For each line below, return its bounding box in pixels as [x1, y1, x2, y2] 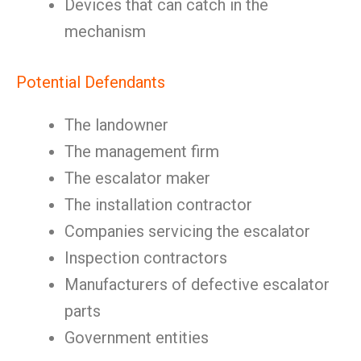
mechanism [64, 22, 146, 41]
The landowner [64, 115, 168, 135]
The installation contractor [64, 195, 252, 214]
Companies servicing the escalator [64, 222, 310, 241]
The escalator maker [64, 168, 210, 188]
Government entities [64, 328, 209, 347]
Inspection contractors [64, 248, 227, 268]
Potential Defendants [16, 73, 165, 92]
